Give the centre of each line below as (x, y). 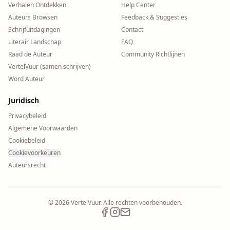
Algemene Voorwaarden (43, 128)
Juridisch (24, 100)
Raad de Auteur (30, 54)
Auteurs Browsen (33, 17)
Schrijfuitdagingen (34, 30)
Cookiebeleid (27, 140)
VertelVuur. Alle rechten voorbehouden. (126, 203)
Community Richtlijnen (153, 54)
